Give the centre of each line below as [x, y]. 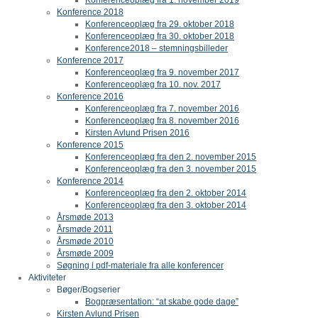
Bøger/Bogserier [88, 289]
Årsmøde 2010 [85, 241]
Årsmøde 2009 [85, 253]
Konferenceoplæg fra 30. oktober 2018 [160, 36]
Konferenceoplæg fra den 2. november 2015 [171, 157]
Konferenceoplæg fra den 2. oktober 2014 [166, 193]
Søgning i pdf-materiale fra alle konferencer [140, 265]
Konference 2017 [90, 60]
